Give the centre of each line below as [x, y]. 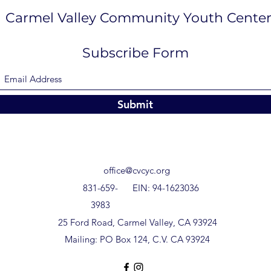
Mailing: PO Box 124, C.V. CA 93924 [137, 240]
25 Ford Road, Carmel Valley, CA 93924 [137, 223]
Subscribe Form [135, 53]
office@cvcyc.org [136, 171]
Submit [135, 105]
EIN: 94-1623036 [166, 188]
